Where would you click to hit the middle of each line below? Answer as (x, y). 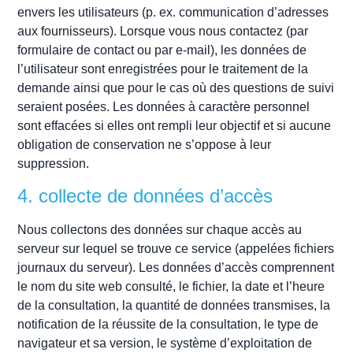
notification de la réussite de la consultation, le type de (168, 324)
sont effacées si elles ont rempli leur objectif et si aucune (175, 125)
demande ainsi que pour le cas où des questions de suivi (176, 87)
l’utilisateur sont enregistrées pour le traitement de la (163, 69)
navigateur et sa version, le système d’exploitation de (165, 343)
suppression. (54, 163)
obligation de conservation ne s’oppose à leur (145, 144)
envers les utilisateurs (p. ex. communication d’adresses (173, 12)
